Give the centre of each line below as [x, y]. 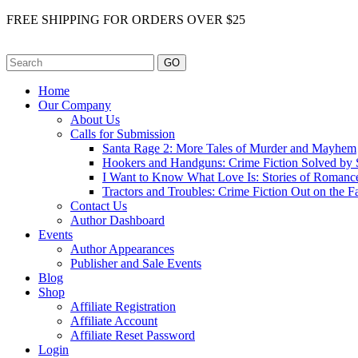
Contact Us [99, 206]
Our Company [75, 105]
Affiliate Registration [123, 306]
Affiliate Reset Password [133, 335]
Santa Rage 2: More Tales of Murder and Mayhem [229, 148]
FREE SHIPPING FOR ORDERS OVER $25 [126, 20]
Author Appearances [122, 249]
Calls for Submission [123, 134]
